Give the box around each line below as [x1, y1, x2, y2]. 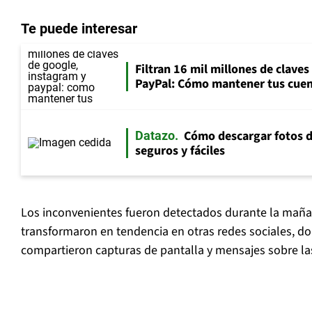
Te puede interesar [21, 20, 137, 38]
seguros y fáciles [135, 141, 225, 159]
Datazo [135, 127, 175, 143]
